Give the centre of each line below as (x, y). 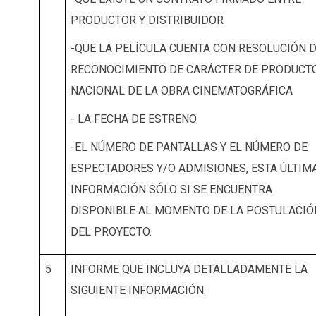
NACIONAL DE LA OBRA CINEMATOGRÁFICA (181, 91)
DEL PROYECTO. (112, 232)
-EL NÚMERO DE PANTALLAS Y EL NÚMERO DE (189, 147)
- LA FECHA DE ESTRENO (133, 119)
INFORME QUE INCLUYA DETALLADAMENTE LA (189, 269)
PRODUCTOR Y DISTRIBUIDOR (147, 20)
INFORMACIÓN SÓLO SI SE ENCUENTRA (171, 190)
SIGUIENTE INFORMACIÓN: (139, 291)
